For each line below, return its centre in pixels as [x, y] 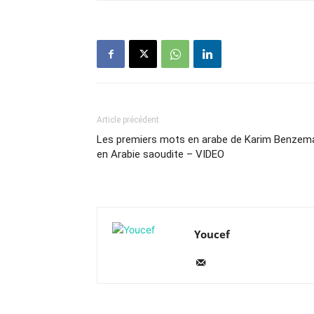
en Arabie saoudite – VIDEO [161, 154]
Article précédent [128, 120]
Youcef [212, 234]
